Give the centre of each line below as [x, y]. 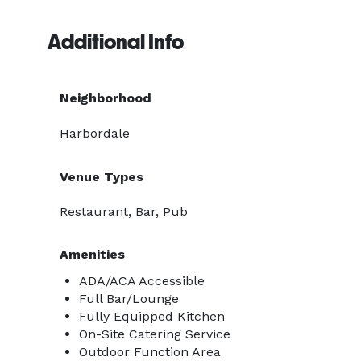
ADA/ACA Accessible [142, 281]
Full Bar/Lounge [129, 299]
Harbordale [95, 133]
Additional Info [116, 42]
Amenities [92, 254]
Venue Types [102, 177]
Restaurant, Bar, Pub [124, 212]
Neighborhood [106, 98]
